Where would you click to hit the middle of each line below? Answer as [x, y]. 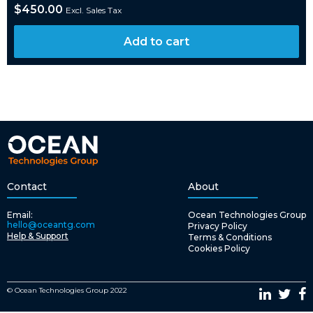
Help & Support [38, 236]
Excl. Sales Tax [94, 10]
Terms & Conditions [230, 237]
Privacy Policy [218, 226]
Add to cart [156, 41]
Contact [27, 187]
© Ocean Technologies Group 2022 [67, 290]
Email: [20, 215]
